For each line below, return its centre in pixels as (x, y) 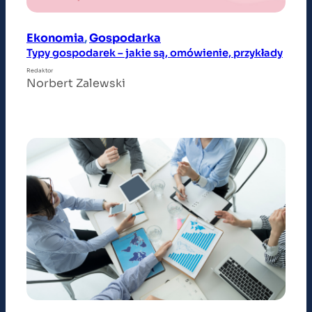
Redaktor (40, 71)
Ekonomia (55, 38)
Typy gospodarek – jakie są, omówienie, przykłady (155, 53)
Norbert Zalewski (76, 84)
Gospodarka (125, 38)
